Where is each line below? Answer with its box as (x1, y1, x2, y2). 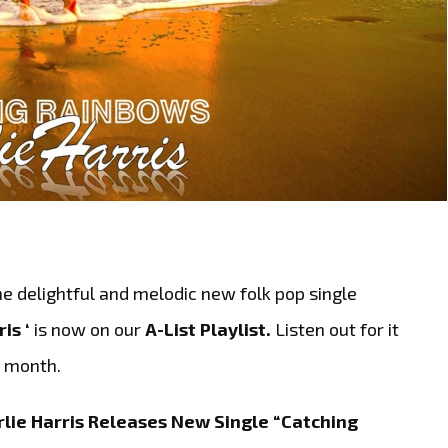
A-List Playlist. (145, 317, 276, 340)
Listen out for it (275, 317, 400, 340)
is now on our (34, 317, 146, 340)
